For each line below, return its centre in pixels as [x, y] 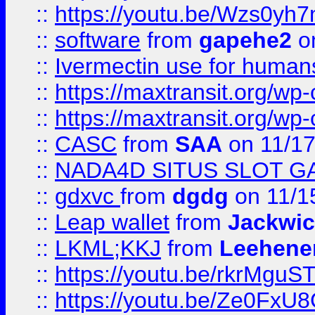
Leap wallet [112, 222]
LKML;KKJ [108, 248]
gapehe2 [245, 40]
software [98, 40]
